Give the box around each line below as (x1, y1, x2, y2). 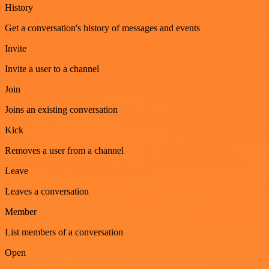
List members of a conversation (5, 227, 123, 238)
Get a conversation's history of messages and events (5, 23, 200, 34)
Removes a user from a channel (5, 145, 124, 156)
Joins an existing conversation (5, 104, 118, 115)
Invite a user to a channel (5, 64, 99, 74)
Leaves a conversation (5, 186, 89, 197)
